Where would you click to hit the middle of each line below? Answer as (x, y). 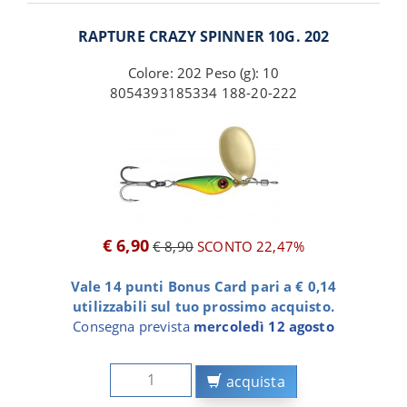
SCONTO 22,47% (249, 246)
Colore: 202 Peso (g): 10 (203, 72)
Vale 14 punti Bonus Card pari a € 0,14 (203, 286)
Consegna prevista (133, 326)
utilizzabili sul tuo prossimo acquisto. (203, 306)
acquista (253, 382)
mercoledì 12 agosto (263, 326)
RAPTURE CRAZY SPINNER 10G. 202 (203, 36)
